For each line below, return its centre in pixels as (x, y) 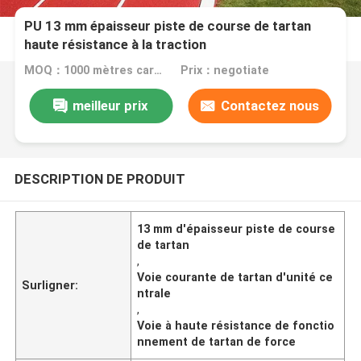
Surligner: (50, 285)
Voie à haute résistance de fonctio (236, 325)
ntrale (154, 293)
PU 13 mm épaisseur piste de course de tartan (168, 26)
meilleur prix (111, 105)
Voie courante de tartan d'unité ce (235, 277)
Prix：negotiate (224, 71)
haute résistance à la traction (116, 45)
